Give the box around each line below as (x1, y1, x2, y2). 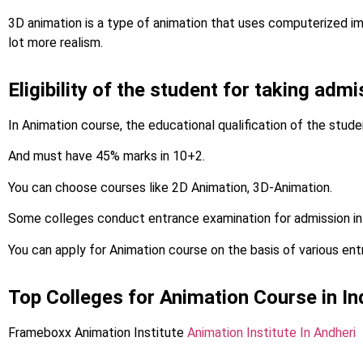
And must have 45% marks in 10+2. (8, 148, 205, 164)
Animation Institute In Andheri (187, 325, 356, 341)
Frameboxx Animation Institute (8, 325, 187, 341)
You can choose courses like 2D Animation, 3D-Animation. (8, 179, 332, 195)
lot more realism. (8, 34, 103, 50)
